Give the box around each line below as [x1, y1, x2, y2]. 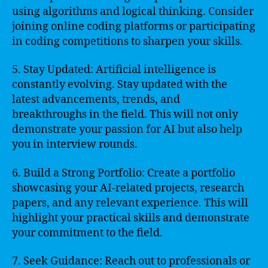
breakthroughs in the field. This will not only [12, 108, 238, 121]
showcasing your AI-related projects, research [12, 181, 244, 195]
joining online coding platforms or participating [12, 19, 255, 33]
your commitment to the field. [12, 226, 163, 240]
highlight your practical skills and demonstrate [12, 211, 249, 225]
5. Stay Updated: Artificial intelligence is [12, 63, 216, 77]
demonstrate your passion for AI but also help [12, 123, 242, 136]
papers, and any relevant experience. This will [12, 196, 248, 210]
